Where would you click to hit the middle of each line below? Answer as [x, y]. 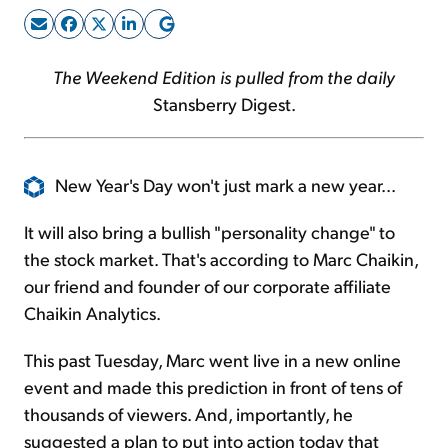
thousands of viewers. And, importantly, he [188, 414]
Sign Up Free [224, 58]
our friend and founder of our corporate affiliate [207, 286]
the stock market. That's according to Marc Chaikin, [221, 259]
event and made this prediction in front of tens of [213, 387]
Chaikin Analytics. [92, 313]
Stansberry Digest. [224, 103]
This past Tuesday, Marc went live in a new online [212, 360]
